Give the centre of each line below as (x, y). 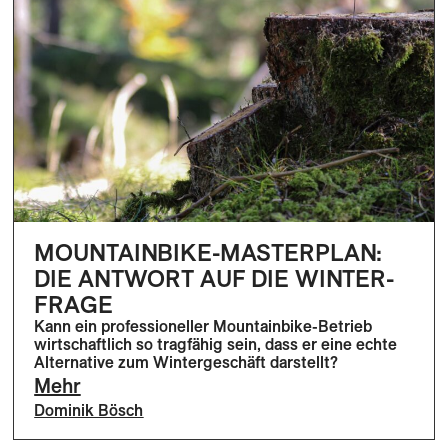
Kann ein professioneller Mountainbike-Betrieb (203, 326)
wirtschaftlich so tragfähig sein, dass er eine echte (216, 344)
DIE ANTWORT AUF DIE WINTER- (214, 278)
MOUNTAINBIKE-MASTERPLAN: (208, 252)
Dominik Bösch (89, 410)
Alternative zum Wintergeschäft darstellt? (186, 362)
